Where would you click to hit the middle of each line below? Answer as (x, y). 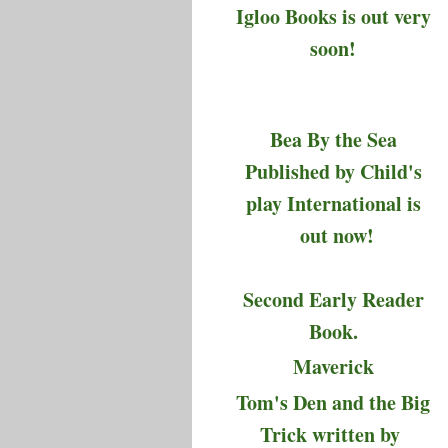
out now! (333, 236)
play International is (333, 204)
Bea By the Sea (333, 140)
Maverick (333, 367)
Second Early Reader (333, 299)
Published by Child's (333, 172)
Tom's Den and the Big (333, 403)
